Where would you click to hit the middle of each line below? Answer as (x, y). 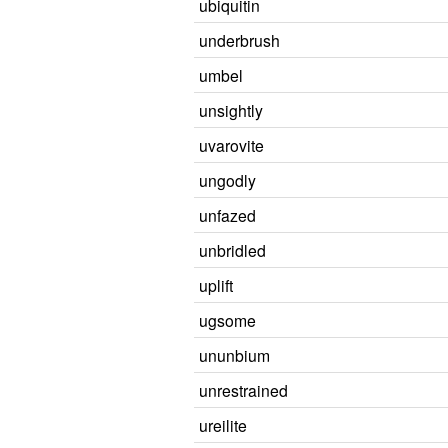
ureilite (223, 425)
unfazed (227, 215)
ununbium (234, 355)
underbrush (239, 40)
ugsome (227, 320)
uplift (216, 285)
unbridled (232, 250)
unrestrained (243, 390)
